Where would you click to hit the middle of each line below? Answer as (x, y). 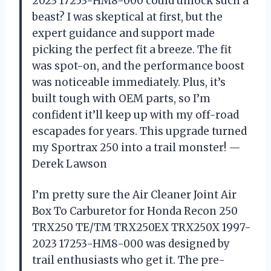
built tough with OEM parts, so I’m (121, 98)
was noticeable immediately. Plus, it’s (129, 82)
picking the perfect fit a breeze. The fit (132, 49)
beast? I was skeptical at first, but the (127, 17)
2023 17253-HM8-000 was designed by (131, 243)
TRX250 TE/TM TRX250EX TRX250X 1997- (142, 227)
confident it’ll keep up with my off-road (135, 115)
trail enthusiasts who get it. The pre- (129, 260)
